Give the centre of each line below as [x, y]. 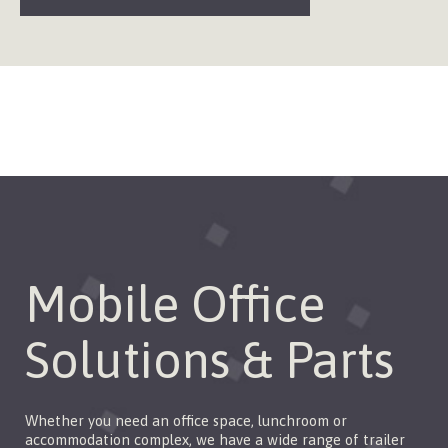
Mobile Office [175, 303]
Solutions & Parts [209, 359]
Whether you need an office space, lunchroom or [186, 420]
